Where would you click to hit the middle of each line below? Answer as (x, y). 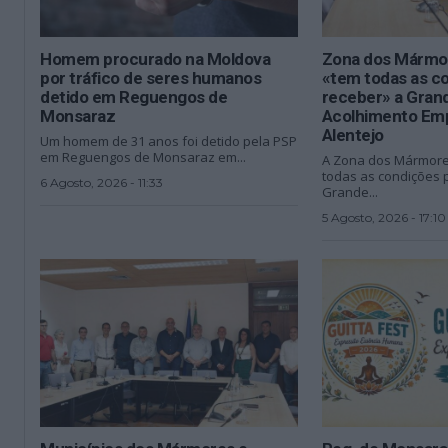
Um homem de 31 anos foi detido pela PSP (169, 140)
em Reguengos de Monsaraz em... (143, 156)
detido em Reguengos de (134, 96)
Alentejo (352, 134)
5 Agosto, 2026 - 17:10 (383, 217)
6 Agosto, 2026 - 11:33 (102, 182)
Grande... (349, 191)
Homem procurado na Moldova (155, 58)
